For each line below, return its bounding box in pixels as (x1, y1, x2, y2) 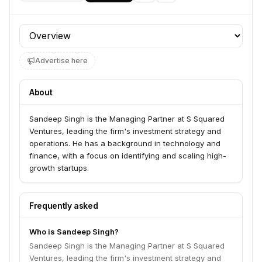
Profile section (19, 25, 82, 36)
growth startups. (29, 163, 89, 173)
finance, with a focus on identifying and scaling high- (29, 151, 226, 160)
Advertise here (35, 56, 88, 65)
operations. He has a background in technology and (29, 139, 220, 148)
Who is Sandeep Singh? (29, 227, 119, 236)
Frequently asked (29, 201, 98, 211)
